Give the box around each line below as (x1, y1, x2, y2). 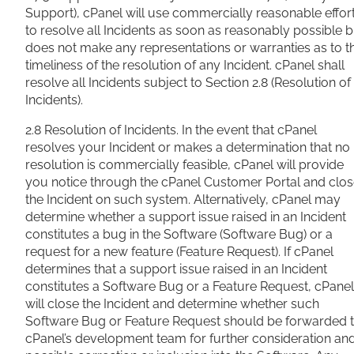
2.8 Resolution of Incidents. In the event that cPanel (25, 122, 317, 138)
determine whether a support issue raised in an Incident (25, 209, 346, 225)
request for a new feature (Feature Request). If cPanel (25, 244, 333, 260)
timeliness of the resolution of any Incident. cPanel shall (25, 58, 345, 73)
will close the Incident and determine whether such (25, 296, 319, 312)
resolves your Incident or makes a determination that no (25, 140, 350, 156)
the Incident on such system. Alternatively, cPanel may (25, 192, 341, 208)
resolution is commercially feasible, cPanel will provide (25, 157, 344, 173)
